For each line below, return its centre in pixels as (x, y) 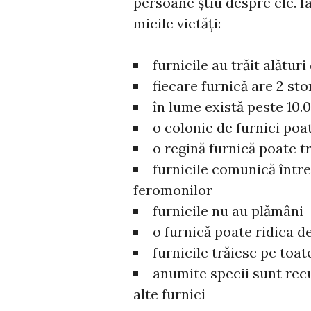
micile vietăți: (177, 23)
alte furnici (169, 294)
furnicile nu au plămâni (228, 210)
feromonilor (173, 190)
